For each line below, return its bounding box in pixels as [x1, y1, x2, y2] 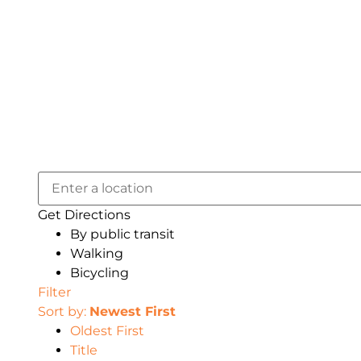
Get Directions [38, 207, 131, 223]
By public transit [70, 226, 175, 243]
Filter [38, 284, 71, 301]
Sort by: [38, 304, 89, 320]
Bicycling [70, 265, 129, 281]
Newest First [89, 304, 176, 320]
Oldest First [70, 323, 144, 339]
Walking [70, 246, 123, 262]
